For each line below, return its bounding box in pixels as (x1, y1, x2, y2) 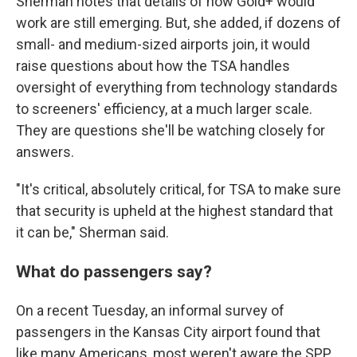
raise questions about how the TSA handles (16, 57, 290, 74)
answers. (16, 143, 74, 160)
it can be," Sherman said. (16, 224, 169, 241)
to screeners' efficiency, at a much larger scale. (16, 100, 312, 117)
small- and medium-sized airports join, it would (16, 36, 310, 53)
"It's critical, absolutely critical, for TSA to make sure (16, 181, 341, 198)
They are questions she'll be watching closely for (16, 122, 325, 139)
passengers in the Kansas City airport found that (16, 324, 320, 340)
